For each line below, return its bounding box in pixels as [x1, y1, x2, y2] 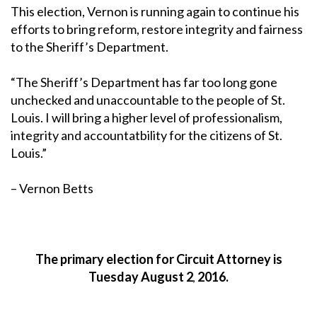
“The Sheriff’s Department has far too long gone [11, 74, 277, 90]
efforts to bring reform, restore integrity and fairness [11, 21, 303, 37]
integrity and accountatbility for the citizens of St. [11, 127, 282, 143]
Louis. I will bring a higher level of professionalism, [11, 109, 282, 125]
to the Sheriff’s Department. [11, 38, 168, 54]
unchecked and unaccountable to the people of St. [11, 91, 285, 108]
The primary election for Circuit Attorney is [35, 250, 282, 267]
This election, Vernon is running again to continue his [11, 3, 299, 19]
